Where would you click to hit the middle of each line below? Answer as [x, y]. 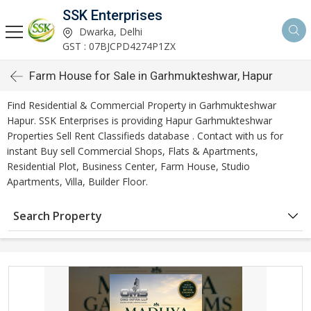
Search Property [58, 216]
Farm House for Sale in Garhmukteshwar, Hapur [151, 76]
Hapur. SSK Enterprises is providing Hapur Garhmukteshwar [140, 120]
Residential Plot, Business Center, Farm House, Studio [128, 166]
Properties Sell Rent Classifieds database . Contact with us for [145, 136]
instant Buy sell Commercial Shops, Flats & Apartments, [133, 151]
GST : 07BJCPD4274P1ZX [119, 46]
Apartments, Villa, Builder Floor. [77, 182]
